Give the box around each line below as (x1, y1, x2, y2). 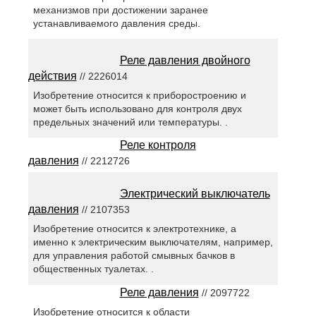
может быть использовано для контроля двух (32, 103, 242, 115)
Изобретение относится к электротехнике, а (32, 223, 236, 235)
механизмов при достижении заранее (32, 4, 208, 16)
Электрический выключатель (119, 188, 270, 200)
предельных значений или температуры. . (32, 116, 228, 128)
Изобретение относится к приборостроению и (32, 90, 246, 102)
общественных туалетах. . (32, 263, 154, 275)
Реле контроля (119, 139, 196, 152)
